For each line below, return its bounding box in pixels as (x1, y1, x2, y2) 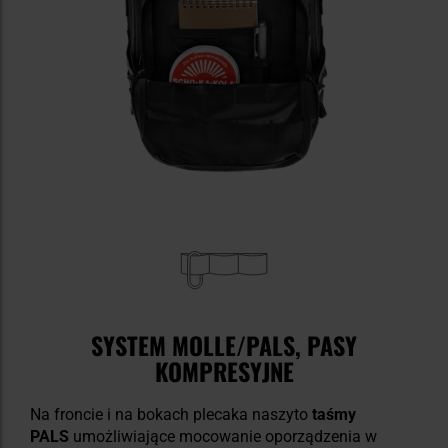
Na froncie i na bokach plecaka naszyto (30, 405, 312, 425)
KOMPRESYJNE (154, 353, 294, 390)
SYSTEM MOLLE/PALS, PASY (91, 327, 357, 364)
